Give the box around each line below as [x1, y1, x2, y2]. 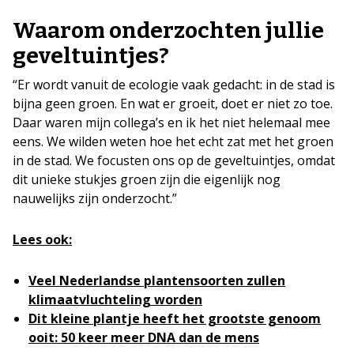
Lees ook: [13, 230, 72, 248]
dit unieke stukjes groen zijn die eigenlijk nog [13, 170, 281, 188]
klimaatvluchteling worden [28, 290, 202, 308]
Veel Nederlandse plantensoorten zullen [28, 271, 285, 289]
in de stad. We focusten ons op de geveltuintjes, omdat [13, 151, 335, 169]
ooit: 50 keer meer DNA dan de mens [28, 328, 259, 346]
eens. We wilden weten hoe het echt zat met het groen [13, 132, 333, 150]
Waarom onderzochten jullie [13, 17, 324, 43]
